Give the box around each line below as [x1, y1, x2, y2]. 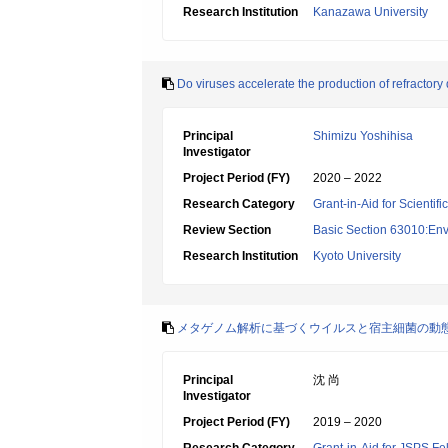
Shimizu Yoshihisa [313, 129, 413, 143]
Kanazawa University [313, 5, 428, 19]
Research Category [183, 197, 295, 211]
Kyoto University [313, 249, 401, 263]
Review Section [183, 223, 271, 237]
